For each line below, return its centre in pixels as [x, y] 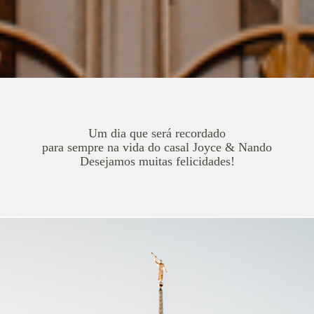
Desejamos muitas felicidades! [157, 161]
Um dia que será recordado [157, 133]
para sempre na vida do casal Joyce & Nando [157, 147]
